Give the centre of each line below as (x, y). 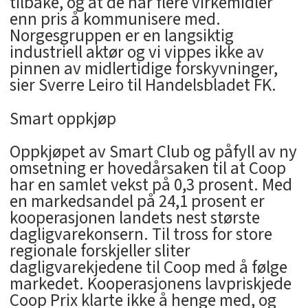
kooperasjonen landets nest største (134, 218)
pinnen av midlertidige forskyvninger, (143, 68)
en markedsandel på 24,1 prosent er (137, 202)
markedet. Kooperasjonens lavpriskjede (150, 284)
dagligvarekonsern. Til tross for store (141, 235)
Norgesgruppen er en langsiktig (121, 35)
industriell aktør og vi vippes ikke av (136, 52)
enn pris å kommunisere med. (115, 19)
